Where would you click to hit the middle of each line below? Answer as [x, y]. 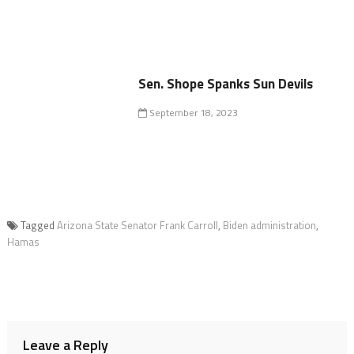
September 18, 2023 [193, 113]
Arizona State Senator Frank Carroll [137, 225]
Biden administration [269, 225]
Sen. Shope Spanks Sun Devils [226, 84]
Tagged [38, 225]
